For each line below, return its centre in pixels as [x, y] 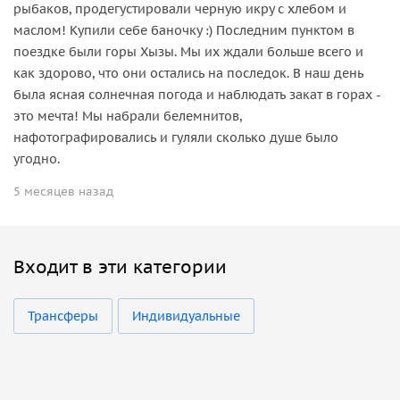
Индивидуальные [186, 316]
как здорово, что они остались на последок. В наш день [188, 73]
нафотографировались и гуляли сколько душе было [176, 137]
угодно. [37, 158]
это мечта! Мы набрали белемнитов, [128, 116]
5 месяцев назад [63, 191]
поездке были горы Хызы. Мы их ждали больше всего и [188, 51]
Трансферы [63, 316]
